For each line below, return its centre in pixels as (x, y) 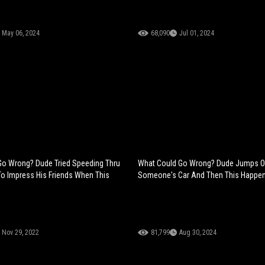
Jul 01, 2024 (197, 33)
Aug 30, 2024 (198, 232)
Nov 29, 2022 (20, 232)
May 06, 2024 (20, 33)
